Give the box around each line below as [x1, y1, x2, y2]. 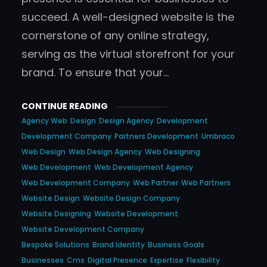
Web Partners [181, 178, 231, 188]
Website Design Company [83, 193, 180, 204]
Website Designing [21, 209, 91, 219]
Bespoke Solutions [21, 240, 89, 250]
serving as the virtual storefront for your [21, 46, 235, 62]
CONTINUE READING [21, 100, 108, 113]
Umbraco [201, 131, 235, 142]
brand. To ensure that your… [21, 65, 169, 80]
